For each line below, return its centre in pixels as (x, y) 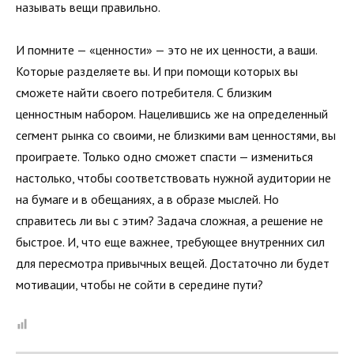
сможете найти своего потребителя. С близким (144, 93)
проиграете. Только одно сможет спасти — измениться (164, 157)
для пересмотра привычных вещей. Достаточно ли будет (173, 264)
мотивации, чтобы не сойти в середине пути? (139, 285)
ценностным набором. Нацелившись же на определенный (172, 114)
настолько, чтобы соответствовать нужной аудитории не (173, 178)
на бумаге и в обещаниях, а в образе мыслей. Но (147, 200)
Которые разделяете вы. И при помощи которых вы (157, 72)
